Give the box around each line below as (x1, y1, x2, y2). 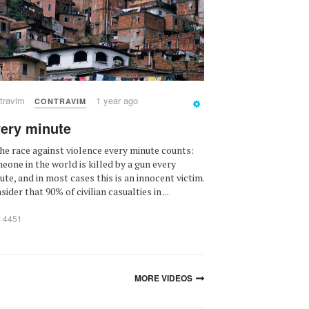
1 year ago (96, 93, 138, 107)
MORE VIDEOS (134, 272, 192, 284)
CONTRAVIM (34, 95, 86, 106)
